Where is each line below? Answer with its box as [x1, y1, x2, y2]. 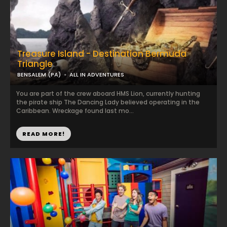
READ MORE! [22, 130, 65, 138]
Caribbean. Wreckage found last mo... [16, 106, 134, 115]
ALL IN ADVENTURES [69, 70, 124, 79]
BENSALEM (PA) [17, 70, 61, 79]
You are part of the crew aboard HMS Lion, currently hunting [16, 89, 200, 98]
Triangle [17, 58, 53, 70]
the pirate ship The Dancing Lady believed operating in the [16, 98, 200, 106]
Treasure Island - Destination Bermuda [17, 48, 186, 60]
